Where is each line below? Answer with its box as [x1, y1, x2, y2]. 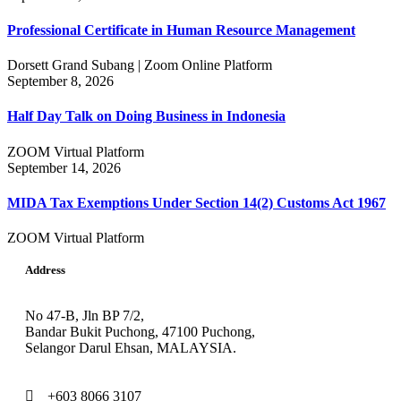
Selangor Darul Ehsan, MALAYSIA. [25, 340, 236, 356]
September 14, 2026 [7, 159, 121, 175]
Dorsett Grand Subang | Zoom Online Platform [7, 57, 272, 73]
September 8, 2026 [7, 73, 114, 90]
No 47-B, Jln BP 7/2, [25, 308, 144, 324]
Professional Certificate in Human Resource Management [7, 21, 355, 38]
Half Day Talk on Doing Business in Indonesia [7, 108, 286, 124]
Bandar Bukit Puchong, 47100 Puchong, [25, 324, 255, 340]
